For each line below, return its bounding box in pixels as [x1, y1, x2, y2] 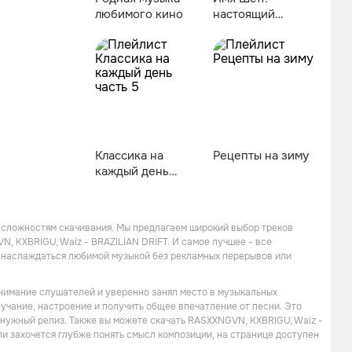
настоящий [213, 6, 275, 22]
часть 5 [95, 179, 136, 195]
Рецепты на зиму [213, 148, 309, 163]
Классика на [95, 148, 163, 163]
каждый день [95, 163, 169, 179]
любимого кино [95, 6, 183, 22]
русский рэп [213, 22, 283, 38]
